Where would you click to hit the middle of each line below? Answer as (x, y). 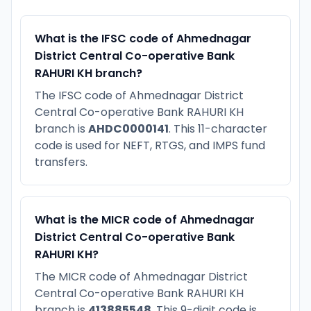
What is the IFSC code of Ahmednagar (143, 38)
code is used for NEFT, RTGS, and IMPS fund (150, 145)
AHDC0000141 (128, 128)
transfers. (61, 162)
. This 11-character (218, 128)
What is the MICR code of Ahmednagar (145, 219)
